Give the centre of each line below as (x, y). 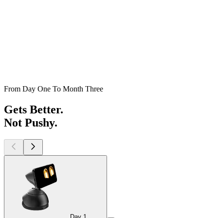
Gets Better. (34, 109)
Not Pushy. (31, 122)
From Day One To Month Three (54, 89)
